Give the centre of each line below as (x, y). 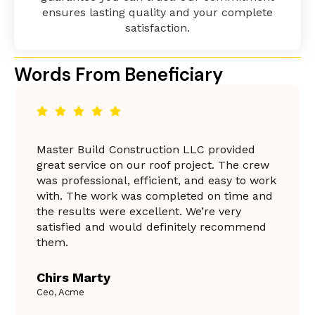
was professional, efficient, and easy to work (156, 180)
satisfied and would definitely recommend (152, 226)
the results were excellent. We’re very (139, 211)
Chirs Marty (73, 277)
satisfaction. (157, 27)
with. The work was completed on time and (155, 195)
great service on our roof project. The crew (153, 165)
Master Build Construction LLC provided (146, 149)
